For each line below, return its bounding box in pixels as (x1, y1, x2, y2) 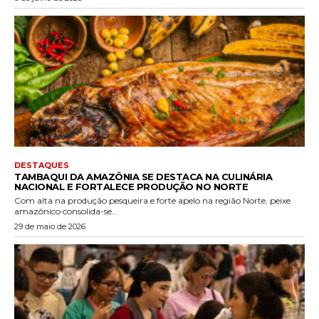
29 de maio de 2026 (14, 221, 85, 231)
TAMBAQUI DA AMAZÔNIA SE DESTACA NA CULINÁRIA (14, 170, 272, 182)
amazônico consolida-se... (14, 205, 118, 216)
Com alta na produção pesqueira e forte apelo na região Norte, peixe (14, 194, 291, 206)
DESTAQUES (14, 159, 69, 170)
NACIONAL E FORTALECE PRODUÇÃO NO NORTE (14, 180, 248, 192)
